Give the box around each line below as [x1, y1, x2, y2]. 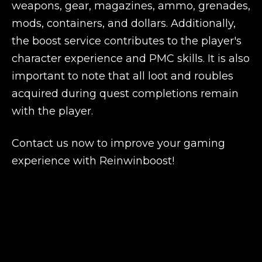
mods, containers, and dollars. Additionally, [12, 17, 236, 30]
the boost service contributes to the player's [12, 35, 242, 47]
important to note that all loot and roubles [12, 70, 233, 82]
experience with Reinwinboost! [12, 154, 174, 167]
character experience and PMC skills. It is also [12, 52, 250, 65]
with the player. [12, 105, 93, 118]
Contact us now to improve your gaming [12, 137, 225, 150]
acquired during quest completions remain [12, 87, 239, 100]
